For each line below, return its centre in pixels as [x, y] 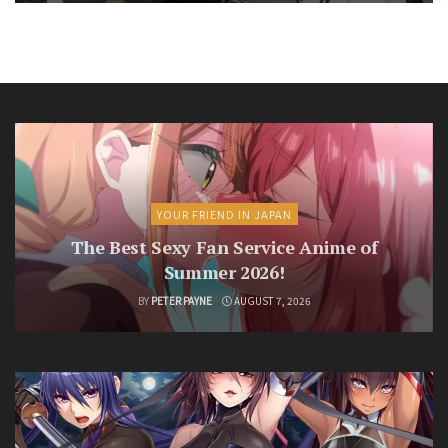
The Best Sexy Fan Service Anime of [224, 247]
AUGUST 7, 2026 [271, 301]
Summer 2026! [224, 272]
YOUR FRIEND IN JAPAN [224, 214]
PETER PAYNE [181, 301]
